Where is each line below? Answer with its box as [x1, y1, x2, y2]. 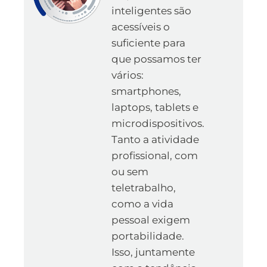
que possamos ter [111, 53, 201, 65]
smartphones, [111, 85, 181, 97]
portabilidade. [111, 230, 184, 242]
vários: [111, 69, 144, 81]
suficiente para [111, 37, 185, 49]
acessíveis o [111, 21, 170, 33]
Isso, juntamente [111, 246, 195, 258]
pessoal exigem [111, 214, 190, 226]
